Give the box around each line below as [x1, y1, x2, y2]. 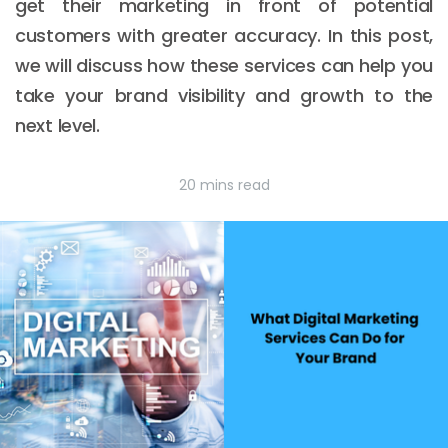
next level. [15, 113, 100, 138]
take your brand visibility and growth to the [15, 83, 433, 108]
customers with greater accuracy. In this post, [15, 23, 433, 48]
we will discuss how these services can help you [15, 53, 433, 78]
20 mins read [178, 175, 270, 195]
